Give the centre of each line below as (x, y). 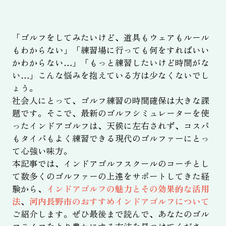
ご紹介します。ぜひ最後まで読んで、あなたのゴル (110, 214)
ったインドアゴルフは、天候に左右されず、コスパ (110, 126)
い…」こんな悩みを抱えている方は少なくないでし (110, 75)
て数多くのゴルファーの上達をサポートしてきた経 (110, 176)
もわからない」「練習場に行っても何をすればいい (110, 50)
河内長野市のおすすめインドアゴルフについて (119, 202)
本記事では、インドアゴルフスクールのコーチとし (110, 164)
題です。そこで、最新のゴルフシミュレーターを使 (110, 113)
